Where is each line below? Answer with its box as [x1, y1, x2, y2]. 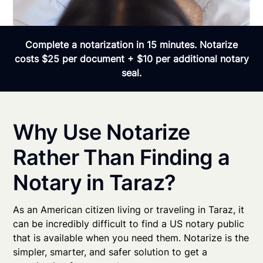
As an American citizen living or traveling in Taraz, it [13, 204, 245, 216]
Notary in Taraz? [13, 170, 176, 196]
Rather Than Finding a [13, 144, 230, 171]
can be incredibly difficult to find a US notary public [13, 218, 245, 230]
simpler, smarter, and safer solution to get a [13, 246, 208, 258]
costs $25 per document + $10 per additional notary [14, 53, 249, 65]
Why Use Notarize [13, 119, 190, 146]
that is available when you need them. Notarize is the [13, 232, 249, 244]
